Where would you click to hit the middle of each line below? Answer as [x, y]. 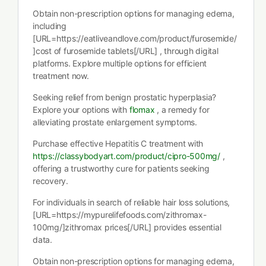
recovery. [50, 181]
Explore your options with [81, 110]
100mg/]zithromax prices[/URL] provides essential [127, 227]
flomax [142, 110]
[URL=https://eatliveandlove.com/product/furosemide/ [135, 38]
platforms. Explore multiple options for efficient [120, 63]
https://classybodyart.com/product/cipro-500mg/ [126, 156]
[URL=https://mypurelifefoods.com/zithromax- [120, 215]
